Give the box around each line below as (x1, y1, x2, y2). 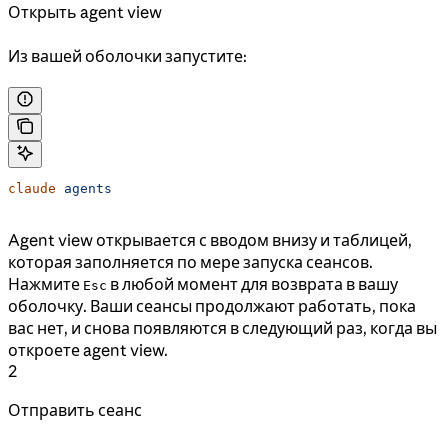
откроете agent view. (8, 339, 168, 360)
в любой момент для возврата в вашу (107, 273, 398, 294)
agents (56, 180, 112, 196)
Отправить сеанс (8, 399, 142, 420)
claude (8, 180, 56, 196)
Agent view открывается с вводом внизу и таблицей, (8, 229, 412, 250)
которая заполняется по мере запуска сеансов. (8, 251, 373, 272)
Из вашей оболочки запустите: (8, 45, 247, 66)
